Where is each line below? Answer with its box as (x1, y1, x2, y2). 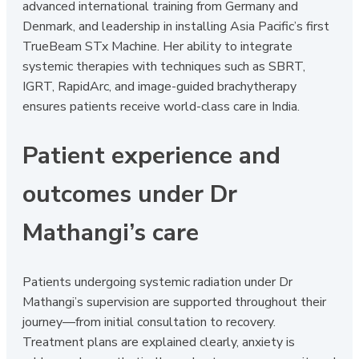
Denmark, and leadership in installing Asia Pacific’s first (22, 18, 329, 36)
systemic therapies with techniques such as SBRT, (22, 58, 305, 76)
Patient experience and (22, 139, 280, 173)
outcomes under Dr (22, 178, 237, 212)
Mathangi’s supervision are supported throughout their (22, 292, 326, 311)
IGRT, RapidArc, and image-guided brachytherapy (22, 78, 296, 96)
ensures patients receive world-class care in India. (22, 98, 300, 116)
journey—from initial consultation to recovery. (22, 313, 276, 331)
